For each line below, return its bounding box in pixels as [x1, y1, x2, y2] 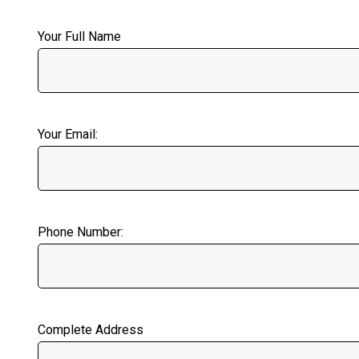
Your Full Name [38, 28, 121, 44]
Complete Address [38, 321, 143, 337]
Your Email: [38, 126, 98, 142]
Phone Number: [38, 224, 123, 240]
